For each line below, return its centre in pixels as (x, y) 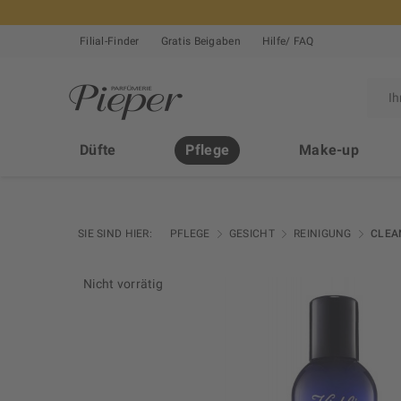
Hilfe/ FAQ (288, 42)
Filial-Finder (110, 42)
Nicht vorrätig (123, 284)
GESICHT (252, 234)
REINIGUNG (323, 234)
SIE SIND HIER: (115, 234)
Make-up (329, 150)
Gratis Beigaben (200, 42)
